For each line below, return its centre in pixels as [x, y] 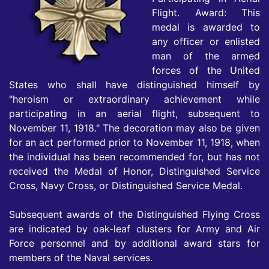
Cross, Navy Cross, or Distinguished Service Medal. [126, 186]
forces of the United [206, 71]
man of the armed [206, 56]
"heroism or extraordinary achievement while [134, 99]
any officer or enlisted [206, 42]
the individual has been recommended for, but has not [134, 157]
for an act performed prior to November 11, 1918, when [134, 143]
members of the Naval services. [81, 258]
